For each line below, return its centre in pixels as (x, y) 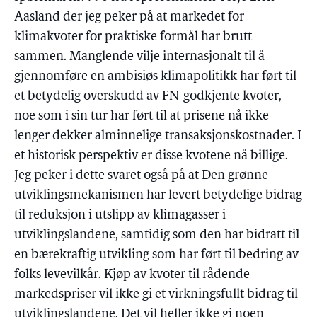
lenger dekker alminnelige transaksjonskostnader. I (158, 136)
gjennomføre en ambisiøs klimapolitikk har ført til (155, 77)
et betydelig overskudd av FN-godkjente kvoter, (148, 97)
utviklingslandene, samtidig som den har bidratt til (157, 235)
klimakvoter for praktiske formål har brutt (133, 37)
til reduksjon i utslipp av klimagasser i (120, 215)
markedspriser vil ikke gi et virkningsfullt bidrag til (156, 295)
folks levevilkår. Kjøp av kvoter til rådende (132, 275)
